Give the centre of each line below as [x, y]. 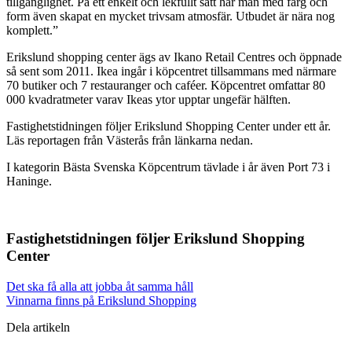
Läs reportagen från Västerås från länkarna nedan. [130, 141]
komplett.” [32, 31]
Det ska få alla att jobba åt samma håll [100, 286]
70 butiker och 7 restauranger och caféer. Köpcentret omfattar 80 [166, 86]
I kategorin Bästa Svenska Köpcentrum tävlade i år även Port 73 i [168, 167]
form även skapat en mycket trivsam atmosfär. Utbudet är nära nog [170, 16]
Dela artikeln [38, 327]
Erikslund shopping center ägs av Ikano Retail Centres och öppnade [174, 57]
